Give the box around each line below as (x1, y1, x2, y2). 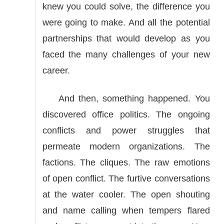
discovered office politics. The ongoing (42, 109, 210, 119)
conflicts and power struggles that (42, 125, 210, 135)
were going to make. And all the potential (42, 17, 210, 27)
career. (42, 65, 70, 75)
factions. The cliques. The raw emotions (42, 157, 210, 167)
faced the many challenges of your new (42, 49, 210, 59)
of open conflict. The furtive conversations (42, 173, 210, 183)
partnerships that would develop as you (42, 33, 210, 43)
